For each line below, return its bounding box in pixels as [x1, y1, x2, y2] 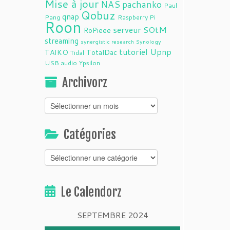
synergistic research [81, 37, 134, 45]
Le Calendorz [61, 184, 122, 200]
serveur [113, 24, 141, 35]
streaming [45, 35, 79, 46]
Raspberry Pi [118, 12, 156, 22]
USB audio [45, 58, 77, 67]
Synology [136, 37, 161, 45]
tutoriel [119, 46, 148, 57]
